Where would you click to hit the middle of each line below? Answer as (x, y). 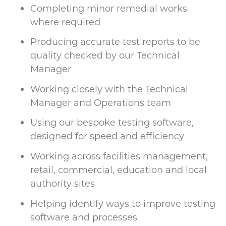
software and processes (84, 217)
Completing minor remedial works (109, 8)
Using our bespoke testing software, (112, 122)
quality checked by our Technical (105, 55)
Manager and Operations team (101, 102)
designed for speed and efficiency (107, 136)
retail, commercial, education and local (119, 169)
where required (65, 21)
